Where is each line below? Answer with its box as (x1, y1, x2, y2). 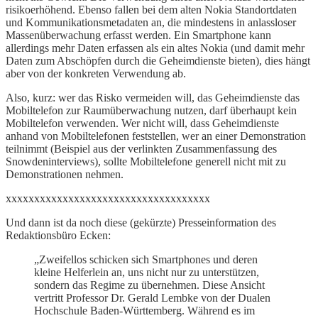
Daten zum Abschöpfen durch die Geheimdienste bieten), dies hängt (6, 54, 310, 67)
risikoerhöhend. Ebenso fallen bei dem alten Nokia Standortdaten (6, 3, 297, 16)
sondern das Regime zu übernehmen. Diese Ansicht (34, 278, 265, 291)
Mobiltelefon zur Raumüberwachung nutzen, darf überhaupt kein (6, 104, 297, 116)
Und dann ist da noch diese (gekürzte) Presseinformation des (6, 216, 276, 229)
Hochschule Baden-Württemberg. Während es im (34, 304, 255, 317)
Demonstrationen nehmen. (6, 168, 124, 180)
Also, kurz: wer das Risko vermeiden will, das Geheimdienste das (6, 91, 300, 104)
